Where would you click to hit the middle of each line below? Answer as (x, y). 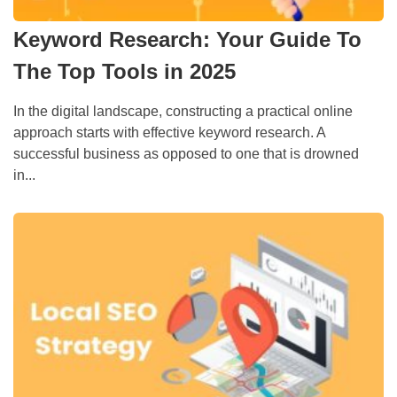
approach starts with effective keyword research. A (169, 132)
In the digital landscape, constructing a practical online (183, 111)
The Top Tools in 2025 (125, 71)
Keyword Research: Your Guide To (187, 39)
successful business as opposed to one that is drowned (186, 153)
